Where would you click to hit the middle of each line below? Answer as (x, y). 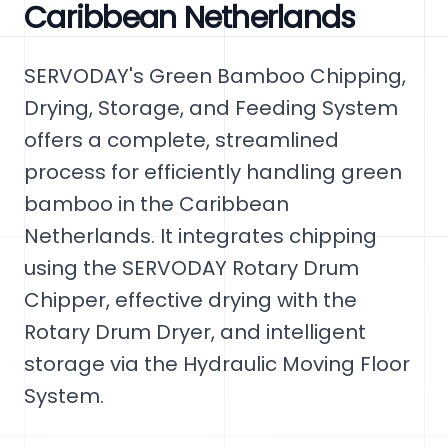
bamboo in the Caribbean (156, 204)
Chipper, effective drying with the (190, 300)
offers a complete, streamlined (181, 140)
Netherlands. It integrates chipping (200, 236)
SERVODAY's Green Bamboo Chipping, (215, 76)
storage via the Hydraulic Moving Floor (217, 364)
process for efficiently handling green (213, 172)
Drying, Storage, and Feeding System (211, 108)
